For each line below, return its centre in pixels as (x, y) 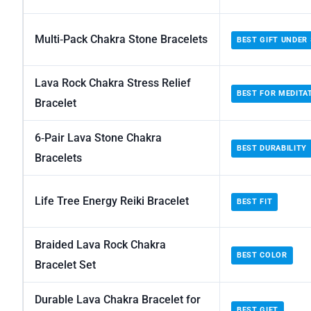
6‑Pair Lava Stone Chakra (98, 138)
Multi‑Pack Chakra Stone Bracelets (121, 40)
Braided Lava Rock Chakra (100, 245)
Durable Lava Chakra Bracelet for (118, 300)
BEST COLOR (262, 255)
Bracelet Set (65, 265)
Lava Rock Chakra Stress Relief (113, 83)
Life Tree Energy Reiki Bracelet (112, 201)
